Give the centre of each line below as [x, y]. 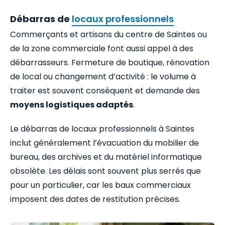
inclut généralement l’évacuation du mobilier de [104, 143]
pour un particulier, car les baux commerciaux [100, 185]
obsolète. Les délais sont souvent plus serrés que [105, 171]
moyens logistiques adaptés [72, 105]
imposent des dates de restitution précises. [95, 199]
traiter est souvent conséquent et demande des [105, 91]
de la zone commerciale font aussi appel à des [102, 49]
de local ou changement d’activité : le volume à [103, 77]
